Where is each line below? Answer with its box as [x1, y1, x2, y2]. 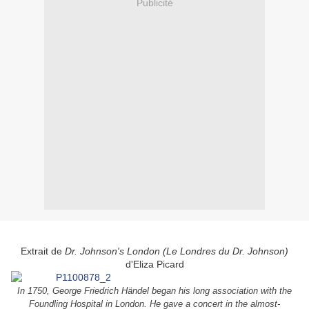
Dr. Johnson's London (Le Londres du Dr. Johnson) [65, 246, 288, 257]
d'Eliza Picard [125, 259, 184, 270]
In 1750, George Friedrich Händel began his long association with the [17, 286, 292, 297]
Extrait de [21, 246, 65, 257]
